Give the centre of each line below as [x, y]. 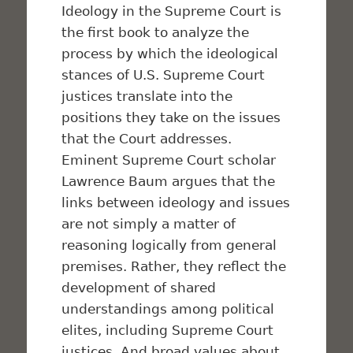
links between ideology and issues [176, 203]
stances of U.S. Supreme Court [163, 75]
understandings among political [168, 309]
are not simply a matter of [149, 224]
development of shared [139, 288]
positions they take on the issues [171, 118]
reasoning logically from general [169, 245]
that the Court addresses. [147, 139]
